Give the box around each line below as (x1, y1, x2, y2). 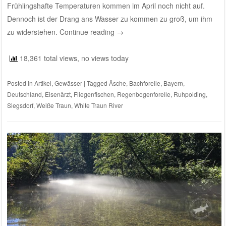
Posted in (7, 78, 34, 87)
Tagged (86, 78, 109, 87)
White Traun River (74, 100, 123, 109)
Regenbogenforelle (117, 89, 171, 98)
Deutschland (7, 89, 42, 98)
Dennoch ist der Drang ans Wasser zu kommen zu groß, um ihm (7, 13, 212, 24)
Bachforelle (129, 78, 160, 87)
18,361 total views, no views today (17, 52, 129, 63)
